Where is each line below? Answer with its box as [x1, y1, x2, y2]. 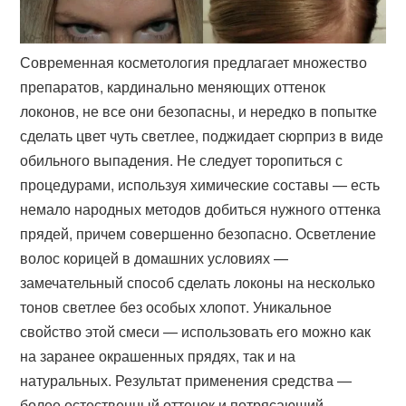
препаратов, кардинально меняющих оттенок [20, 76, 326, 98]
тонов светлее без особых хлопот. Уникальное [20, 296, 333, 318]
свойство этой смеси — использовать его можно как [20, 321, 372, 343]
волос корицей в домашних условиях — [20, 247, 289, 269]
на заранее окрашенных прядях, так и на [20, 345, 296, 367]
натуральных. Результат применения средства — [20, 370, 353, 391]
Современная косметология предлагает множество [20, 52, 368, 73]
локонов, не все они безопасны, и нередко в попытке [20, 101, 378, 122]
